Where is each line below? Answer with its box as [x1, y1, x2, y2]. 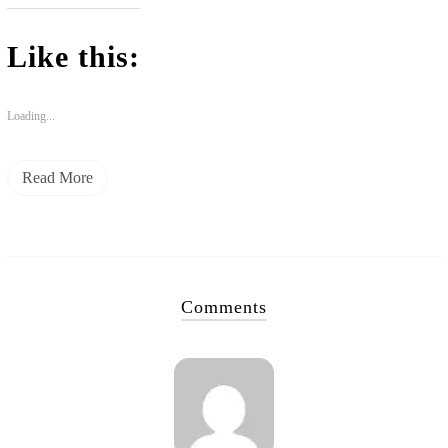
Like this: [6, 39, 140, 73]
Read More [21, 168, 93, 186]
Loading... [6, 108, 55, 123]
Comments [180, 296, 267, 317]
